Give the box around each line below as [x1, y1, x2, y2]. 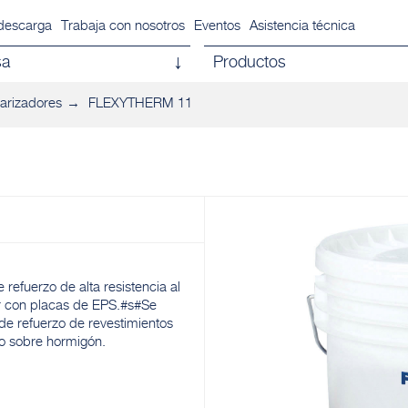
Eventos [193, 20, 240, 34]
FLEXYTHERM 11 [88, 97, 192, 111]
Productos [213, 56, 286, 72]
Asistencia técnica [249, 20, 355, 34]
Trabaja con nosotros [60, 20, 185, 34]
